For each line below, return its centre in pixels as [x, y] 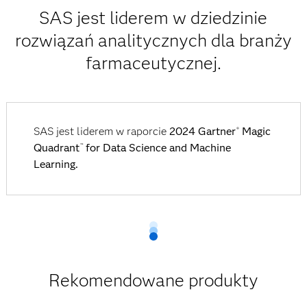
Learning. [56, 164]
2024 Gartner [202, 132]
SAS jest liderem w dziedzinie [153, 18]
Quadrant [56, 148]
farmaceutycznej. [153, 63]
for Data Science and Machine [157, 148]
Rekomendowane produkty [153, 281]
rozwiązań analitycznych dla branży [153, 41]
